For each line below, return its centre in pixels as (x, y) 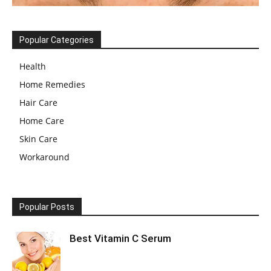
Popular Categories (57, 40)
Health (33, 66)
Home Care (42, 120)
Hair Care (38, 102)
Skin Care (38, 139)
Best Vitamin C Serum (120, 238)
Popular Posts (47, 207)
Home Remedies (52, 84)
